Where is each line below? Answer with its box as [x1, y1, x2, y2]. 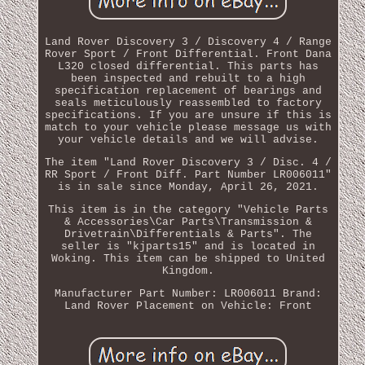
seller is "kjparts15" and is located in [60, 240, 315, 253]
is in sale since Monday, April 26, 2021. [57, 180, 319, 193]
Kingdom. [161, 264, 214, 277]
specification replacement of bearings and [54, 84, 322, 97]
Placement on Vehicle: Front [135, 299, 312, 312]
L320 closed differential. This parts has [57, 59, 319, 73]
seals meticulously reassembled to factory [54, 96, 322, 109]
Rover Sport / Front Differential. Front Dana [44, 47, 332, 60]
